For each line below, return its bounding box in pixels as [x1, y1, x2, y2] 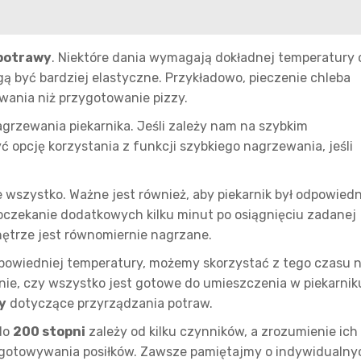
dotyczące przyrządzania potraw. [6, 296, 213, 311]
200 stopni [13, 324, 85, 339]
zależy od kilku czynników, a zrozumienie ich [85, 324, 358, 339]
